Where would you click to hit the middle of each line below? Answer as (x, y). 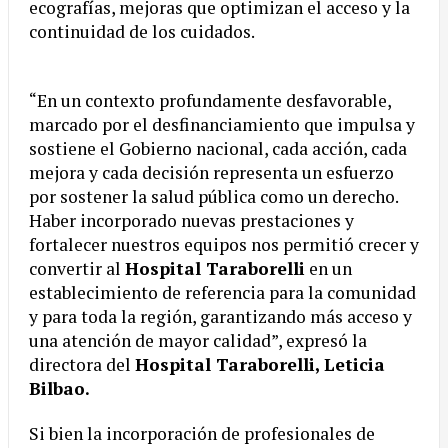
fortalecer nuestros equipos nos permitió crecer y (224, 245)
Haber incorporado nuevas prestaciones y (191, 221)
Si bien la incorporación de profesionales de (202, 434)
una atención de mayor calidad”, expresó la (198, 341)
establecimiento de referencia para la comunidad (222, 293)
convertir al (77, 269)
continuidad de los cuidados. (142, 32)
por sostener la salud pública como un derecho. (213, 197)
